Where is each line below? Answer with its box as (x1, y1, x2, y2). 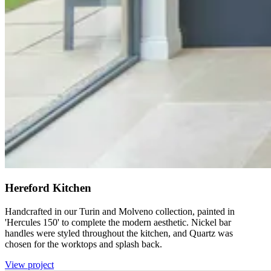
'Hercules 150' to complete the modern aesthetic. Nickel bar (5, 217, 231, 228)
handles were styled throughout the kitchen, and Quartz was (5, 228, 233, 239)
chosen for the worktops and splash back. (5, 239, 162, 250)
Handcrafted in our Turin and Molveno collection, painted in (5, 206, 235, 217)
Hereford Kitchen (5, 181, 91, 195)
